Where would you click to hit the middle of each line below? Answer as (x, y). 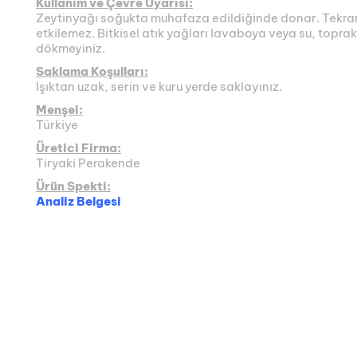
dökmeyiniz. (71, 48)
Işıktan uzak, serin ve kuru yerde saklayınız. (159, 86)
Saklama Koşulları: (92, 71)
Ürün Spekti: (73, 186)
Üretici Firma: (78, 148)
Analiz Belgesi (78, 201)
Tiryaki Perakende (88, 163)
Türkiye (57, 125)
